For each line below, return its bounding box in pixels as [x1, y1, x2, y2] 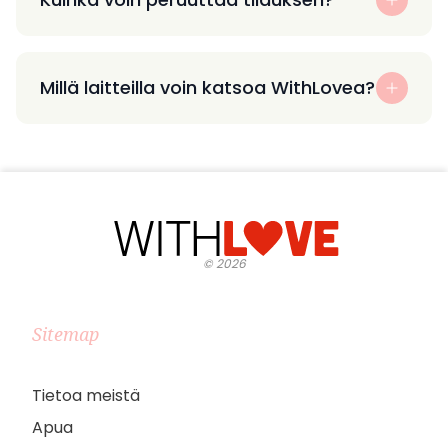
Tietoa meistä [32, 383, 140, 407]
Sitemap [32, 321, 99, 346]
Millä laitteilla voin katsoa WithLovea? [40, 74, 375, 100]
